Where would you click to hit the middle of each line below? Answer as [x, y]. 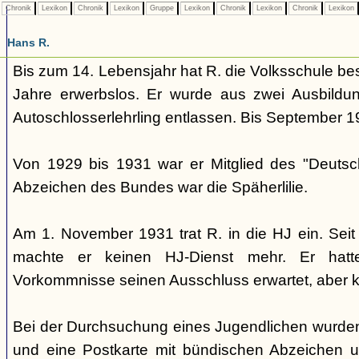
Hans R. [28, 42]
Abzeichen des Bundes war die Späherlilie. [160, 187]
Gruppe [162, 8]
